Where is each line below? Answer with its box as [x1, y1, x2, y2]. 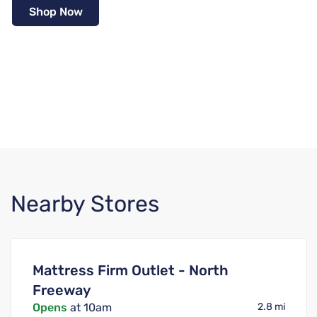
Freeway [33, 282, 91, 299]
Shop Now [28, 4, 83, 18]
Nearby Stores [11, 190, 159, 218]
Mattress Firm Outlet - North [33, 262, 229, 279]
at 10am [67, 301, 112, 315]
